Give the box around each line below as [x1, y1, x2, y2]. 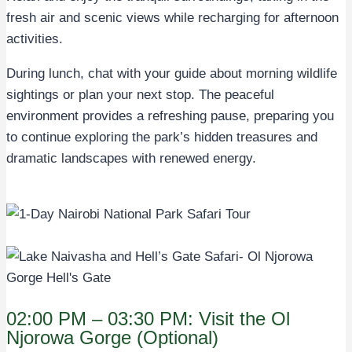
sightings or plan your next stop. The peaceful [6, 86, 274, 102]
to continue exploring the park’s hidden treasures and [6, 129, 317, 145]
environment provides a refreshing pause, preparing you [6, 108, 334, 123]
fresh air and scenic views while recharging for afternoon [6, 9, 339, 25]
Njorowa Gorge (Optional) [6, 326, 218, 348]
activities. [6, 31, 63, 46]
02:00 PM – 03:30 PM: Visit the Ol [6, 307, 290, 329]
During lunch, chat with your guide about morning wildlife [6, 65, 337, 81]
